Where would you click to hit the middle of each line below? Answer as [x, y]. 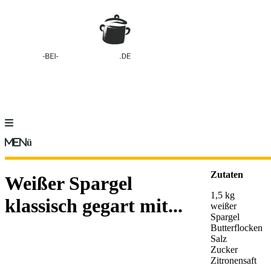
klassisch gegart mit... [94, 206]
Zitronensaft [233, 260]
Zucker [224, 250]
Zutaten [227, 175]
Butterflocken [237, 228]
